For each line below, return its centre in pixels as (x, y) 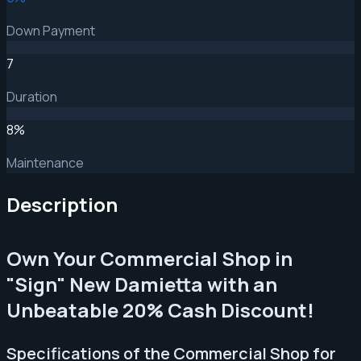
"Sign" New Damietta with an (142, 284)
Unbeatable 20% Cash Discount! (160, 309)
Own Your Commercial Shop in (149, 258)
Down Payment (51, 30)
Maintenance (45, 162)
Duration (32, 96)
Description (62, 204)
